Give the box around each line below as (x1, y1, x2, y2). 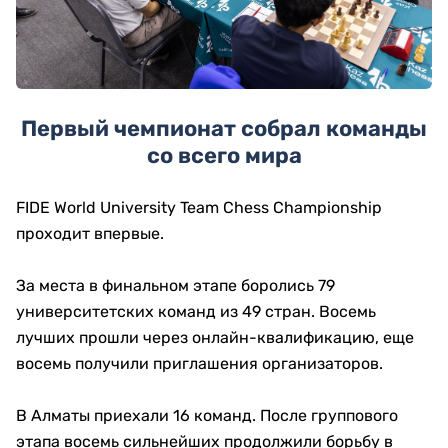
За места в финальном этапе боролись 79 (16, 276, 335, 296)
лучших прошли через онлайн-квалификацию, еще (16, 328, 414, 348)
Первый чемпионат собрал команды (21, 115, 427, 143)
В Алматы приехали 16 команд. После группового (16, 406, 398, 426)
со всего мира (146, 142, 302, 170)
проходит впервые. (16, 224, 164, 244)
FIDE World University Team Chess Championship (16, 198, 382, 218)
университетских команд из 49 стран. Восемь (16, 302, 376, 322)
